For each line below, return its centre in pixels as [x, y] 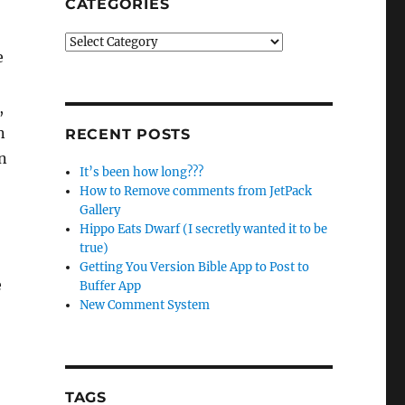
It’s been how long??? [142, 172]
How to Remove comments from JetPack [196, 191]
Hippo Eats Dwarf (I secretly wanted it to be [204, 229]
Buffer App [111, 286]
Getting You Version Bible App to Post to [195, 267]
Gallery [100, 210]
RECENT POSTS [127, 134]
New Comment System [145, 305]
